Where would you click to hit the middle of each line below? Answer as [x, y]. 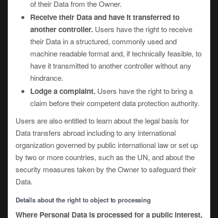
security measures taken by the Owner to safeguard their [106, 169]
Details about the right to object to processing [83, 200]
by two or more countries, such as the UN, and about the [105, 157]
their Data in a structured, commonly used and [103, 41]
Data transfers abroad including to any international [96, 133]
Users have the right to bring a [144, 91]
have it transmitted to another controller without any [111, 65]
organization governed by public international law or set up [107, 145]
